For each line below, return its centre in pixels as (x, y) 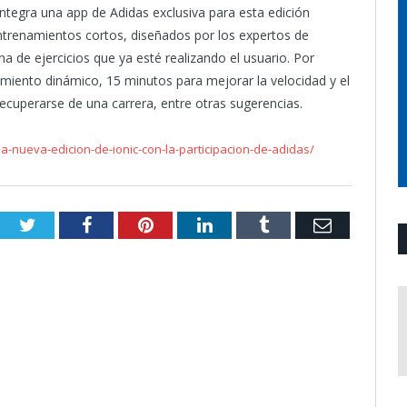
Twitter (62, 224)
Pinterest (185, 224)
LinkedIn (245, 224)
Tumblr (295, 224)
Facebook (126, 224)
